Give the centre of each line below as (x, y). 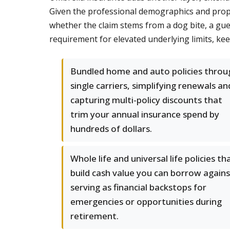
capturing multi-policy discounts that (146, 100)
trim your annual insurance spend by (145, 114)
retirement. (94, 216)
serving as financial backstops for (138, 187)
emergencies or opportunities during (146, 202)
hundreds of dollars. (111, 129)
